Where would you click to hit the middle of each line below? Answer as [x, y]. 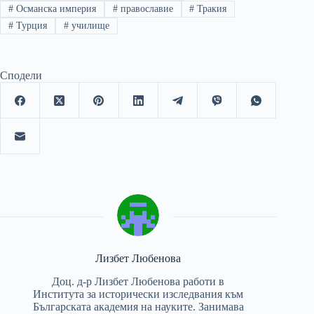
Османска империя [54, 8]
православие [145, 8]
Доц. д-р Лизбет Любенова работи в [138, 282]
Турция [30, 26]
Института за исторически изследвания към [138, 294]
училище [89, 26]
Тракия [211, 8]
